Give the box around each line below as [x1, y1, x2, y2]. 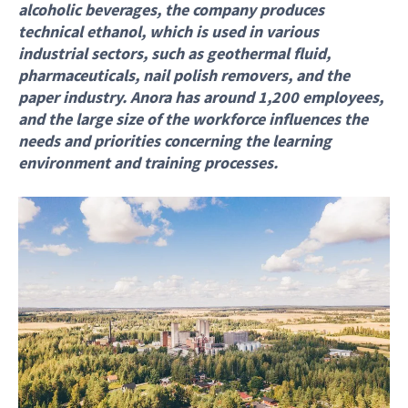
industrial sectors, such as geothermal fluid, [18, 43, 331, 64]
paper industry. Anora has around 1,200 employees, [18, 87, 383, 107]
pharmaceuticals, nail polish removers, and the [18, 65, 350, 86]
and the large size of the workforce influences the [18, 108, 368, 129]
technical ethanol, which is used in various [18, 21, 319, 42]
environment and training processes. [18, 152, 278, 173]
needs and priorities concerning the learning [18, 130, 331, 151]
